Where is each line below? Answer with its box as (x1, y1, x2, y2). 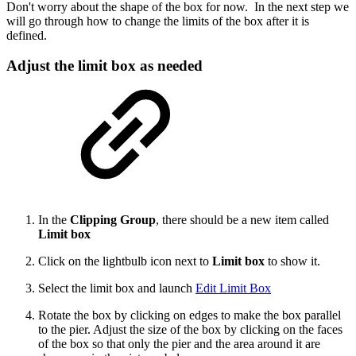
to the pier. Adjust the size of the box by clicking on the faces (38, 323, 342, 337)
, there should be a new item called (156, 213, 329, 227)
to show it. (265, 254, 320, 269)
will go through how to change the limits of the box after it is (6, 14, 309, 28)
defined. (6, 28, 47, 42)
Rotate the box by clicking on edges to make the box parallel (38, 308, 341, 323)
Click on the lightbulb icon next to (38, 254, 209, 269)
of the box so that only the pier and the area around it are (38, 337, 320, 351)
